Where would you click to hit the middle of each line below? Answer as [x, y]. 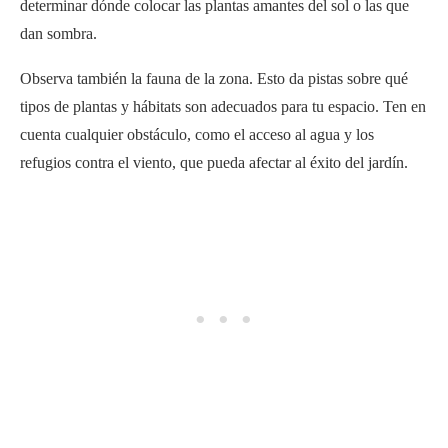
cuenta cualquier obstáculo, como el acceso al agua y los [197, 134]
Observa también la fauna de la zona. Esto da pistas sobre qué [214, 78]
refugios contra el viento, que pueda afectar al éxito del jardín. [214, 162]
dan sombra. [58, 33]
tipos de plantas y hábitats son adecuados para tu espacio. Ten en [223, 106]
